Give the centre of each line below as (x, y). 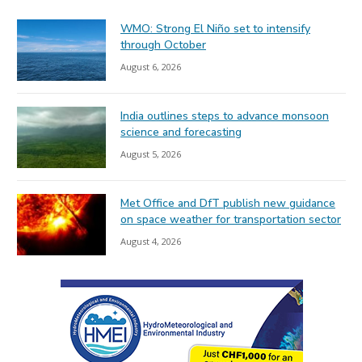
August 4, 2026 (151, 241)
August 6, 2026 (151, 66)
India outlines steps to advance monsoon (225, 116)
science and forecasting (181, 132)
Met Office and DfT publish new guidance (228, 203)
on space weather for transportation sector (231, 219)
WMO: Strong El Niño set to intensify (215, 28)
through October (163, 44)
